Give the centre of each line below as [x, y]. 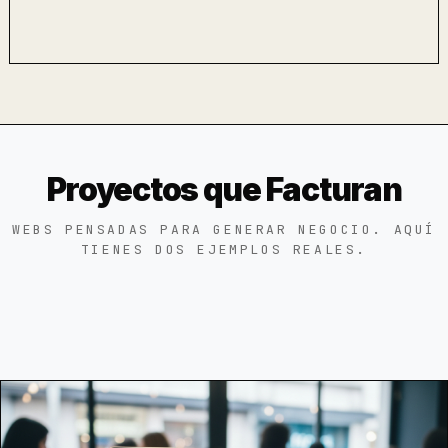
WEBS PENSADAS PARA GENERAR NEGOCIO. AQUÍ [223, 229]
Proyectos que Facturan [224, 189]
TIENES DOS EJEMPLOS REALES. [224, 249]
